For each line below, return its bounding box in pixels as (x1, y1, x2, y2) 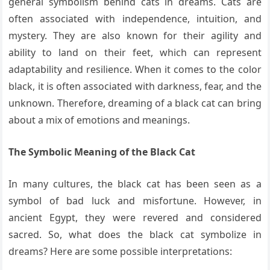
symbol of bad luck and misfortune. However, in (8, 194, 262, 208)
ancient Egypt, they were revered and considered (8, 211, 262, 225)
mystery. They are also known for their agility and (8, 29, 262, 43)
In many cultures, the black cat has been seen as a (8, 177, 262, 191)
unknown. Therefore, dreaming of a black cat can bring (8, 96, 262, 110)
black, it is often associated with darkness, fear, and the (8, 80, 262, 93)
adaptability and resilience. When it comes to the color (8, 63, 262, 77)
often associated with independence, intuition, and (8, 12, 262, 26)
